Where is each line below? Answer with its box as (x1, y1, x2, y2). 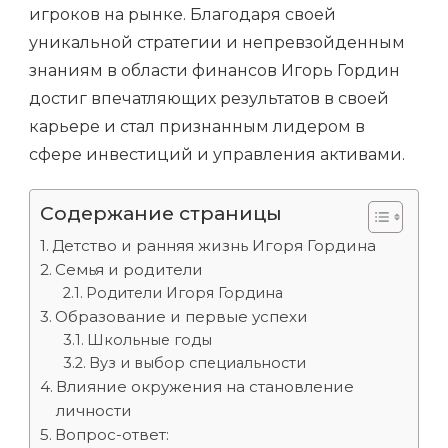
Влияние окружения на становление (56, 377, 355, 396)
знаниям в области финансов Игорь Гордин (29, 61, 400, 80)
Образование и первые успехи (55, 307, 309, 326)
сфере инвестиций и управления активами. (29, 145, 405, 164)
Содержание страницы (40, 201, 282, 225)
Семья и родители (55, 260, 204, 279)
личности (56, 401, 133, 420)
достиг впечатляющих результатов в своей (29, 89, 389, 108)
